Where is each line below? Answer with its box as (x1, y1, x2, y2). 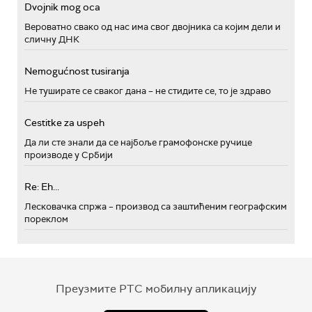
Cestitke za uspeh (24, 116, 104, 129)
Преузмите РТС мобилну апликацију (56, 281, 256, 296)
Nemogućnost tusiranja (24, 64, 130, 77)
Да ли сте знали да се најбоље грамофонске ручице (24, 136, 252, 148)
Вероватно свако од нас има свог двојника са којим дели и (24, 20, 281, 33)
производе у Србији (24, 148, 113, 161)
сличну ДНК (24, 33, 79, 45)
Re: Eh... (24, 180, 59, 193)
